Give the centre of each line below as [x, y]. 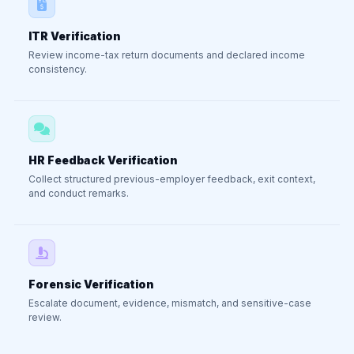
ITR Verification [75, 36]
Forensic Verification [91, 284]
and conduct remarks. [79, 193]
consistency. [58, 69]
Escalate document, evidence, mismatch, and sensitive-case [170, 303]
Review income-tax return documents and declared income [167, 55]
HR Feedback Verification [103, 160]
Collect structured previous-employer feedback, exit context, [172, 179]
